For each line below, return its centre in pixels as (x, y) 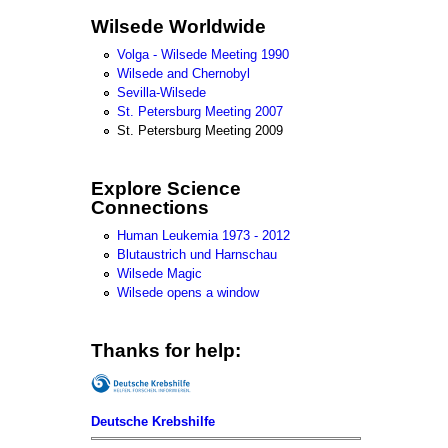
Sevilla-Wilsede (161, 92)
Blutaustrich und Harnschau (197, 255)
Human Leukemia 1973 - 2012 (203, 236)
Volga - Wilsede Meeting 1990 (203, 54)
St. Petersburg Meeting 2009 (200, 130)
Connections (150, 207)
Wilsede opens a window (188, 293)
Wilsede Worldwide (178, 26)
